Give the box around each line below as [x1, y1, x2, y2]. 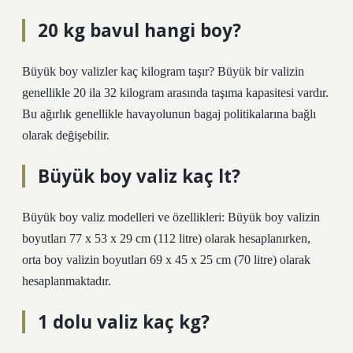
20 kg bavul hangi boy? [38, 18, 241, 43]
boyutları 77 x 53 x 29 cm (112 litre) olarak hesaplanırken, [22, 232, 310, 245]
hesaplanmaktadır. [22, 274, 111, 288]
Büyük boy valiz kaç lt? [38, 164, 240, 188]
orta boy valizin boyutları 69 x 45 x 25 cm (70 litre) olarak [22, 253, 310, 266]
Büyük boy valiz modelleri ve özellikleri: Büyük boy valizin [22, 210, 320, 224]
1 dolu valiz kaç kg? [38, 310, 210, 334]
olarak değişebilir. [22, 128, 110, 142]
